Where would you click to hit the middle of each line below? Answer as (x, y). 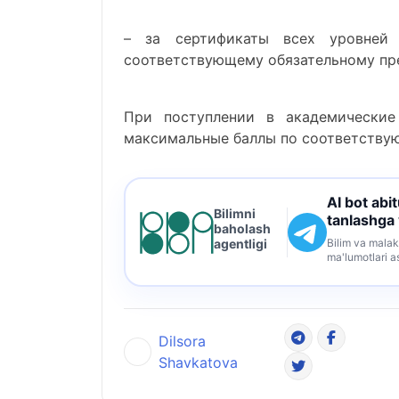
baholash (242, 228)
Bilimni (234, 213)
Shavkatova (198, 362)
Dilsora (182, 341)
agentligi (240, 244)
